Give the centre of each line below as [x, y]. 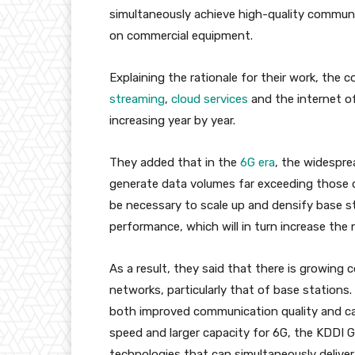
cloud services [210, 99]
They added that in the [175, 163]
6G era [258, 163]
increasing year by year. [172, 121]
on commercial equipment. [183, 36]
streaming [137, 99]
